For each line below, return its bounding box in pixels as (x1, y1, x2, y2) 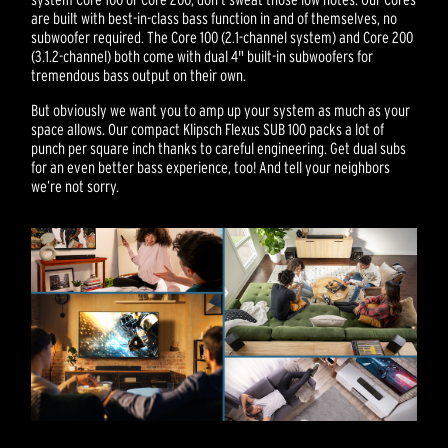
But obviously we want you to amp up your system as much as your (31, 101, 411, 120)
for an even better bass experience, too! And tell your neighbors (31, 158, 391, 177)
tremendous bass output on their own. (31, 66, 247, 85)
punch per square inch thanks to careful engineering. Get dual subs (31, 139, 407, 158)
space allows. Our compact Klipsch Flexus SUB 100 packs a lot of (31, 120, 385, 139)
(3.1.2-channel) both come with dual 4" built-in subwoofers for (31, 47, 374, 66)
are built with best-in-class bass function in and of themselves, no (31, 9, 398, 28)
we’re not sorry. (31, 177, 120, 196)
